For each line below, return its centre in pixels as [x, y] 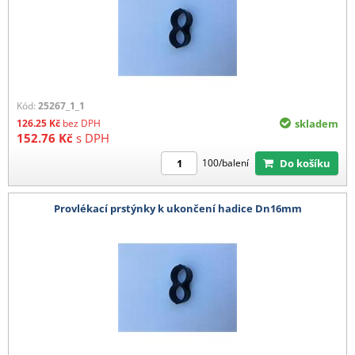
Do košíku [309, 163]
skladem [317, 123]
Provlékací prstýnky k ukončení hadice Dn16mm [177, 209]
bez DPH [82, 123]
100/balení [225, 163]
